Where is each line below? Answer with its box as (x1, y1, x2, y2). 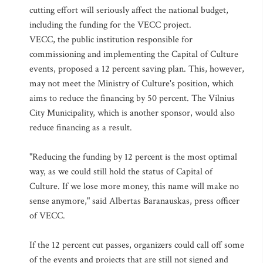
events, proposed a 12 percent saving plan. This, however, (29, 63, 244, 75)
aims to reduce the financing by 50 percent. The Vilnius (29, 92, 235, 104)
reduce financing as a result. (29, 122, 132, 134)
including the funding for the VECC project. (29, 19, 191, 31)
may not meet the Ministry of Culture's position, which (29, 77, 234, 90)
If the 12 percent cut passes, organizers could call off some (29, 239, 244, 251)
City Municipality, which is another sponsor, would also (29, 107, 235, 119)
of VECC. (29, 210, 65, 222)
